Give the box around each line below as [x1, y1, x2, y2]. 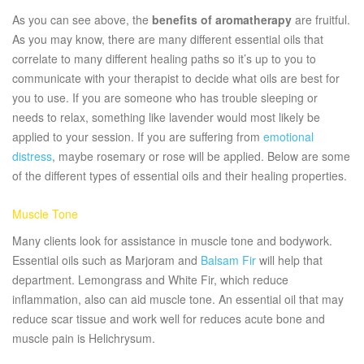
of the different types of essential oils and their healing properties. [12, 167, 347, 184]
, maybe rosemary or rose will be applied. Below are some [52, 148, 350, 165]
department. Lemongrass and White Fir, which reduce [12, 271, 288, 288]
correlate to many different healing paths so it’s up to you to [12, 50, 316, 67]
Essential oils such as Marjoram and [12, 252, 201, 269]
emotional [263, 128, 314, 145]
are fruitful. [292, 11, 350, 28]
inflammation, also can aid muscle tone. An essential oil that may [12, 291, 344, 308]
